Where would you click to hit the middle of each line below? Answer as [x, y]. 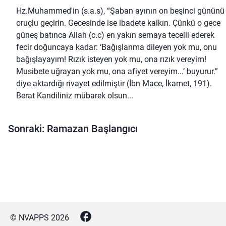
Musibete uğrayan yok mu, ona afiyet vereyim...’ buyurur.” [117, 72]
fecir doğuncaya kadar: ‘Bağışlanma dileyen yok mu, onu [117, 47]
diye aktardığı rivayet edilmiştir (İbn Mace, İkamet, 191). [114, 84]
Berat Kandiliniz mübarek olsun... [75, 96]
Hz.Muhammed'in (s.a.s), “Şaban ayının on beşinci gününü [120, 11]
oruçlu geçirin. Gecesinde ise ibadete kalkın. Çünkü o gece [118, 23]
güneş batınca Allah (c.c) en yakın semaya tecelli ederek [115, 35]
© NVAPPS [31, 218]
